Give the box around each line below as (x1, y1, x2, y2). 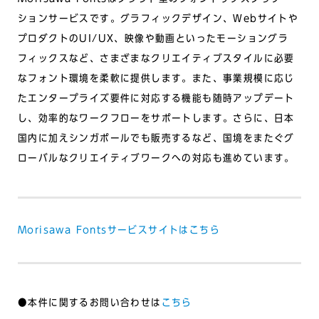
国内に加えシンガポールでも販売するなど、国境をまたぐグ (18, 132, 295, 143)
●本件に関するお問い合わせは (18, 297, 162, 308)
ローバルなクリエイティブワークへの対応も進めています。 (18, 152, 295, 163)
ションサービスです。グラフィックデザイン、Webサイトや (18, 13, 299, 23)
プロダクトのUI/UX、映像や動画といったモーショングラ (18, 33, 289, 43)
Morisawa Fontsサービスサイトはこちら (18, 224, 220, 235)
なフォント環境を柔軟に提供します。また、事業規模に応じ (18, 73, 295, 83)
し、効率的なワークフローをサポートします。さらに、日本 (18, 113, 295, 123)
